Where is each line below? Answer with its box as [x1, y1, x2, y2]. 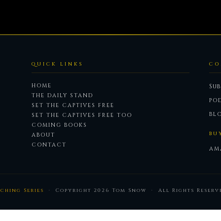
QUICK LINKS [32, 60, 83, 68]
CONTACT [32, 141, 67, 148]
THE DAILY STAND [32, 91, 93, 99]
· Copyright [44, 186, 94, 194]
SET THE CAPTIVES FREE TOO [32, 111, 132, 119]
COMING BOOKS [32, 121, 87, 129]
